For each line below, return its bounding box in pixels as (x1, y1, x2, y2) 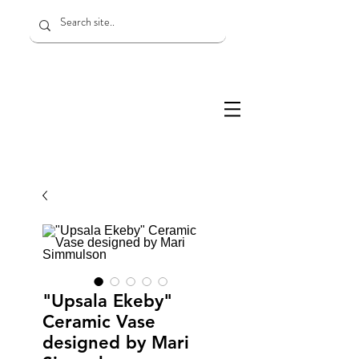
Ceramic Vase (42, 311, 155, 333)
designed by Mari (42, 332, 189, 353)
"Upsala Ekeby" (42, 290, 172, 312)
